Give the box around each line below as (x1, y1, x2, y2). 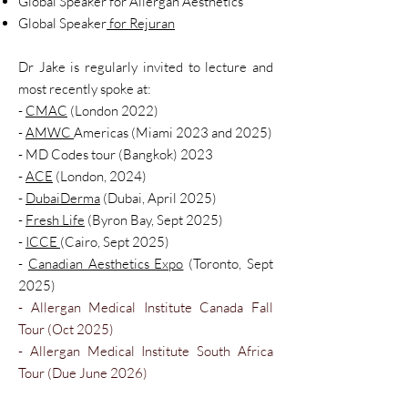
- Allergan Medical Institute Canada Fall (18, 299, 273, 316)
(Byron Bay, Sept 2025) (85, 211, 223, 229)
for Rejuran (107, 15, 175, 32)
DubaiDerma (25, 189, 100, 207)
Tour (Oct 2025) (18, 321, 114, 338)
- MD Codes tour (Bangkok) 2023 (18, 146, 213, 163)
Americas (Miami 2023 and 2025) (74, 124, 272, 141)
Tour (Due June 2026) (18, 364, 148, 382)
